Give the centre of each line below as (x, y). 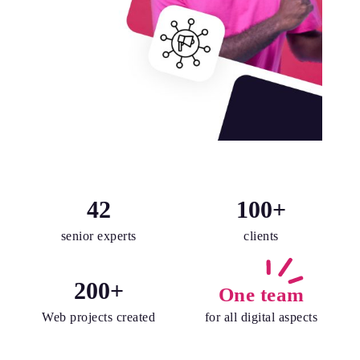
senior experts (98, 236)
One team (261, 295)
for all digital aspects (261, 317)
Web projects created (99, 317)
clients (261, 236)
